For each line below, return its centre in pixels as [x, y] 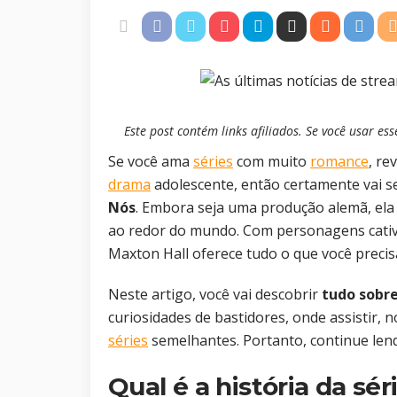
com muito [272, 162]
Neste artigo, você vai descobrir [215, 295]
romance [339, 162]
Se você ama [151, 162]
